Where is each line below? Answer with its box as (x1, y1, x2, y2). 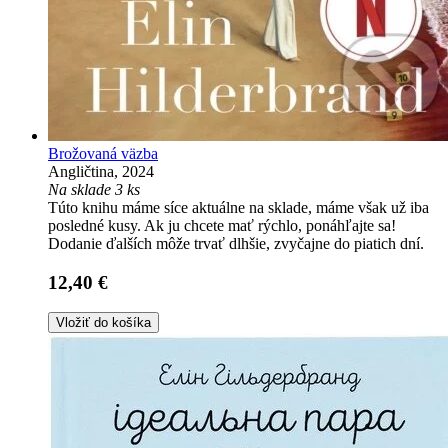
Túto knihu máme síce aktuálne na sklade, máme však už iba (48, 199, 429, 216)
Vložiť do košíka (56, 315, 151, 331)
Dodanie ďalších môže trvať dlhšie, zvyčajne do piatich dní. (48, 235, 424, 252)
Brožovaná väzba (48, 145, 158, 162)
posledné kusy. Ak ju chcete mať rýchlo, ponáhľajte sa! (48, 217, 396, 234)
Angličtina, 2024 (48, 163, 154, 180)
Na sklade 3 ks (48, 181, 140, 198)
